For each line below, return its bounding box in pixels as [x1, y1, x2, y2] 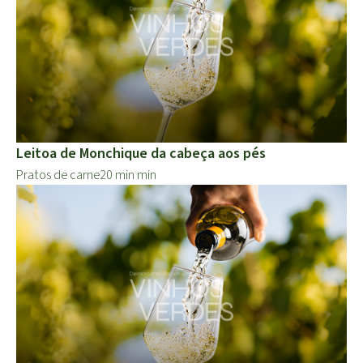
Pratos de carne [16, 165, 100, 184]
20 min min [100, 165, 156, 184]
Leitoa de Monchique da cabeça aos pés [16, 143, 266, 164]
